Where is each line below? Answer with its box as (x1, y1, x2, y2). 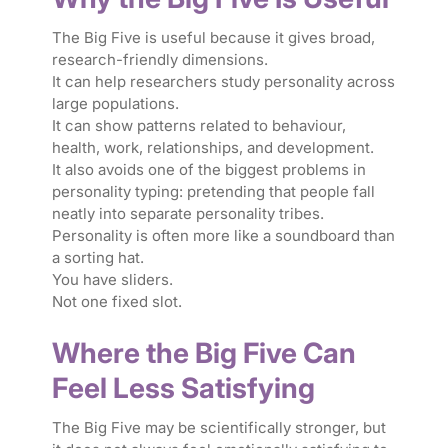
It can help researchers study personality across (51, 72, 395, 92)
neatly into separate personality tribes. (51, 204, 324, 224)
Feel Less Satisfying (51, 371, 315, 406)
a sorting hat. (51, 248, 144, 268)
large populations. (51, 94, 179, 114)
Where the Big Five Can (51, 336, 356, 371)
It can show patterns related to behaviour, (51, 116, 346, 136)
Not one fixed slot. (51, 292, 182, 312)
